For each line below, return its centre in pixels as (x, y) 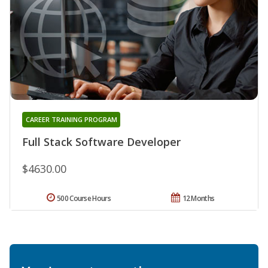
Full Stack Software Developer (101, 141)
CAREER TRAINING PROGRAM (71, 119)
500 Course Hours (84, 198)
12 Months (198, 198)
